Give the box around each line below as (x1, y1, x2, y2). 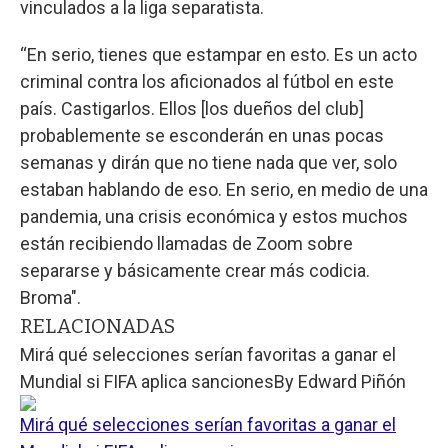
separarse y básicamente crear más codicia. (20, 259, 370, 281)
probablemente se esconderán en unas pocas (20, 124, 384, 146)
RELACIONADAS (20, 313, 175, 338)
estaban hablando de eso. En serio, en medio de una (20, 178, 428, 200)
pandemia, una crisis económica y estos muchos (20, 205, 408, 227)
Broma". (20, 286, 81, 308)
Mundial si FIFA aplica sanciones (20, 370, 274, 392)
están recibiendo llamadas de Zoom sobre (20, 232, 353, 254)
